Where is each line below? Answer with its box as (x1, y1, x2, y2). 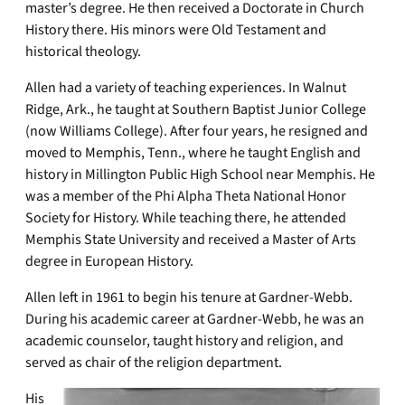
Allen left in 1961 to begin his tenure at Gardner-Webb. (25, 287, 353, 307)
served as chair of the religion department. (25, 353, 282, 372)
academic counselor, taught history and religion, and (25, 331, 344, 351)
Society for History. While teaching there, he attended (25, 208, 346, 228)
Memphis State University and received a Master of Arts (25, 230, 356, 250)
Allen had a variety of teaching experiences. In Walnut (25, 78, 346, 98)
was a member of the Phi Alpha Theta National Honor (25, 186, 346, 206)
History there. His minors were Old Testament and (25, 20, 326, 40)
